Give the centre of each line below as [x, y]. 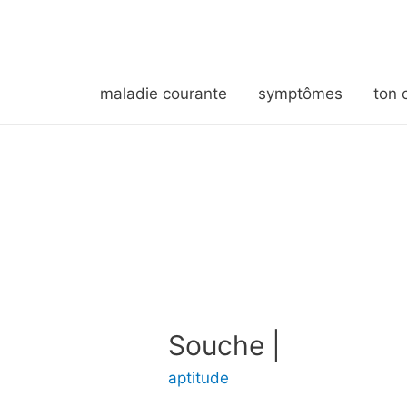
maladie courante [163, 93]
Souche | [225, 345]
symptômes [300, 93]
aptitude [199, 377]
